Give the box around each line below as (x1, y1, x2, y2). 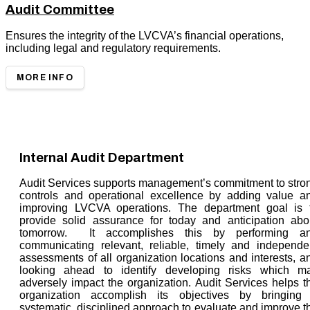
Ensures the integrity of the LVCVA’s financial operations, (6, 30, 284, 42)
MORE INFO (17, 73, 73, 83)
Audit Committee (6, 3, 114, 17)
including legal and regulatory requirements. (6, 42, 221, 55)
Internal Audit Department (19, 150, 184, 165)
